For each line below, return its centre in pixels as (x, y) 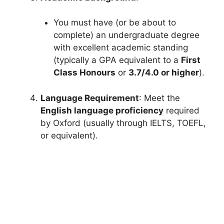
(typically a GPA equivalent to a (117, 60)
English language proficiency (102, 110)
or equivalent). (69, 135)
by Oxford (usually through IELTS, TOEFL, (123, 123)
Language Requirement (90, 98)
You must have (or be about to (114, 23)
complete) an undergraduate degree (126, 35)
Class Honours (84, 73)
